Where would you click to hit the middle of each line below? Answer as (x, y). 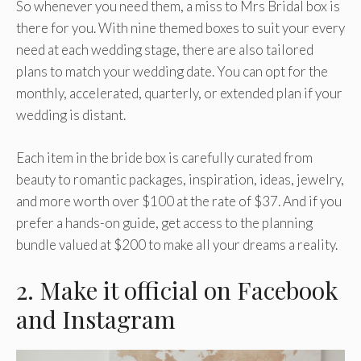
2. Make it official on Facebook (177, 290)
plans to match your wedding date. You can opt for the (172, 72)
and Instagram (96, 320)
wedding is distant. (71, 115)
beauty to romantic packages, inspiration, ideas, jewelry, (180, 179)
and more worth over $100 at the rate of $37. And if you (179, 201)
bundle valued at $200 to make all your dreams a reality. (177, 244)
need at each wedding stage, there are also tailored (165, 50)
